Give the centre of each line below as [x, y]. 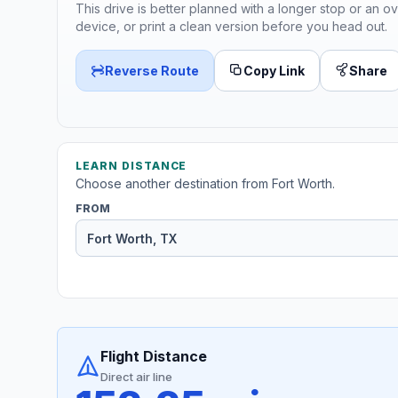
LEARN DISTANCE [131, 166]
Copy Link [274, 70]
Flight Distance [154, 357]
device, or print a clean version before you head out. [231, 26]
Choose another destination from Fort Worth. [205, 184]
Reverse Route [152, 70]
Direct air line [136, 377]
